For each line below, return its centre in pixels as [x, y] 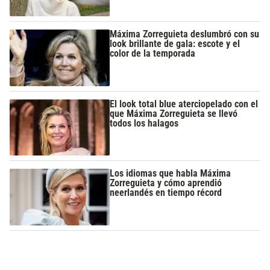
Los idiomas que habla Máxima [171, 173]
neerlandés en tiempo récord [166, 192]
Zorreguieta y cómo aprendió [166, 183]
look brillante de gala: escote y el [175, 44]
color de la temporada [153, 54]
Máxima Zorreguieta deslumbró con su [185, 34]
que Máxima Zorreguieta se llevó [174, 113]
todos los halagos [144, 123]
